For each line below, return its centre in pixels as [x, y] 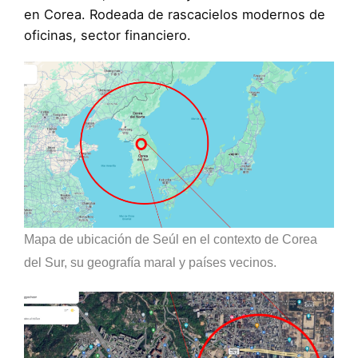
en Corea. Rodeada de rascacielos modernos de [175, 14]
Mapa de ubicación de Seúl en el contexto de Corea [171, 240]
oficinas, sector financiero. [107, 35]
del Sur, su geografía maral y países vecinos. [150, 263]
